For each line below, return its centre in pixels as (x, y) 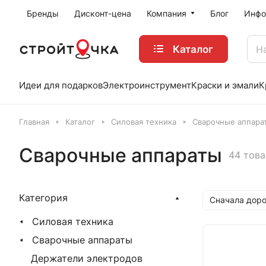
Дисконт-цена (103, 13)
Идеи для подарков (61, 85)
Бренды (43, 13)
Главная (34, 122)
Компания (167, 13)
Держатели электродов (87, 258)
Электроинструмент (147, 85)
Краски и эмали (225, 85)
